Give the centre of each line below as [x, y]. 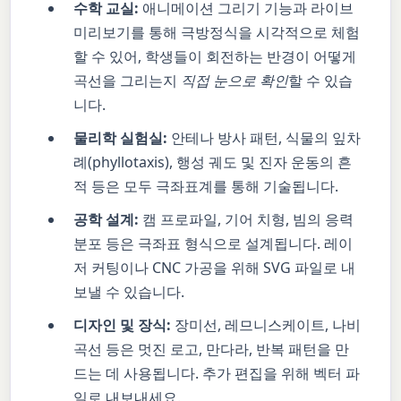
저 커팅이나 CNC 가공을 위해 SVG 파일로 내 [215, 267]
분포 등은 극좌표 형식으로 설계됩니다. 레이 [213, 243]
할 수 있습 [321, 80]
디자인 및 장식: [123, 324]
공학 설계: [107, 219]
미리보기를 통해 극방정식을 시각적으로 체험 [217, 32]
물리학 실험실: [121, 137]
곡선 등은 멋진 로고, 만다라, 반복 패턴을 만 [212, 349]
